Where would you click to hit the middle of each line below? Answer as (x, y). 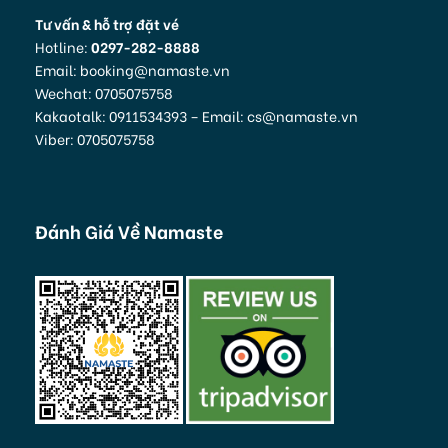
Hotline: (63, 46)
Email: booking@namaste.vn (132, 69)
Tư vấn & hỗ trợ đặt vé (107, 23)
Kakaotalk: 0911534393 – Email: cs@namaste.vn (196, 115)
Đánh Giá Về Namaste (129, 230)
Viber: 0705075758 (95, 138)
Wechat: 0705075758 (104, 92)
